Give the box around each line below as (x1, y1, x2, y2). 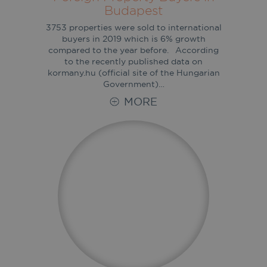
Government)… (103, 78, 164, 89)
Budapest (104, 2, 163, 18)
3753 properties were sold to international (45, 21, 222, 33)
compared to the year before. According (48, 44, 219, 55)
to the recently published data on (64, 55, 203, 67)
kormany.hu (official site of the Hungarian (47, 67, 220, 78)
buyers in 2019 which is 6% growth (61, 33, 206, 44)
